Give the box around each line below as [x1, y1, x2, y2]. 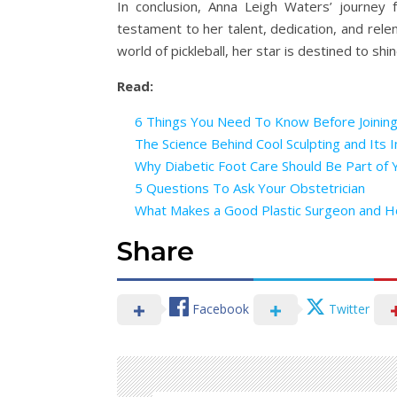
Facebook [192, 300, 249, 317]
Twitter [329, 300, 370, 317]
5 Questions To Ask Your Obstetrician [135, 179, 365, 198]
